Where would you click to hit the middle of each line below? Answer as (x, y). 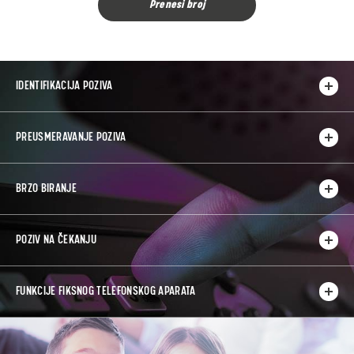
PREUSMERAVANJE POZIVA (71, 137)
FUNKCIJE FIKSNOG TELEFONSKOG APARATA (106, 292)
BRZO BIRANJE (46, 189)
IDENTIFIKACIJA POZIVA (64, 86)
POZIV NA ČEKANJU (56, 240)
